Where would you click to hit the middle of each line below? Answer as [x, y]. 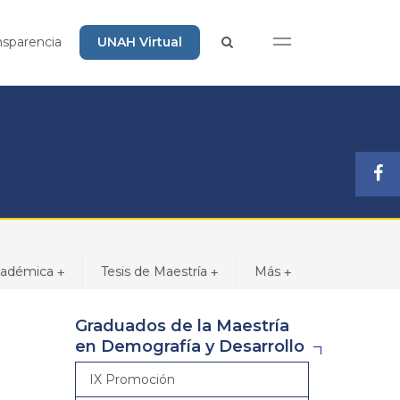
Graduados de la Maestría [182, 326]
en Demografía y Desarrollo [189, 346]
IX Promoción [132, 379]
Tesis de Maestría [154, 271]
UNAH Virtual [140, 42]
